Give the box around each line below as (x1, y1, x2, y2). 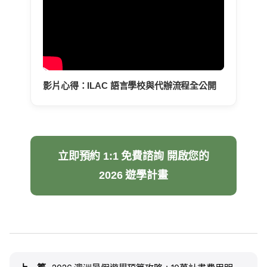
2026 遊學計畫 (99, 169, 168, 181)
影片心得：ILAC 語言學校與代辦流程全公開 (43, 80, 216, 91)
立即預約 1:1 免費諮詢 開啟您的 (57, 150, 210, 162)
